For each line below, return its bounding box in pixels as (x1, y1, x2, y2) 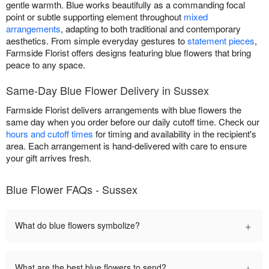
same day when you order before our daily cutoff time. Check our (6, 115, 259, 128)
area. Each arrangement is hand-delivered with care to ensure (6, 139, 247, 152)
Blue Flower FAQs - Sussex (6, 181, 138, 197)
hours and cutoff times (6, 127, 93, 140)
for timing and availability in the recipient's (93, 127, 256, 140)
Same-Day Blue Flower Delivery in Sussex (6, 82, 209, 98)
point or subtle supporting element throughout (6, 10, 184, 23)
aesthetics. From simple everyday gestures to (6, 34, 187, 47)
